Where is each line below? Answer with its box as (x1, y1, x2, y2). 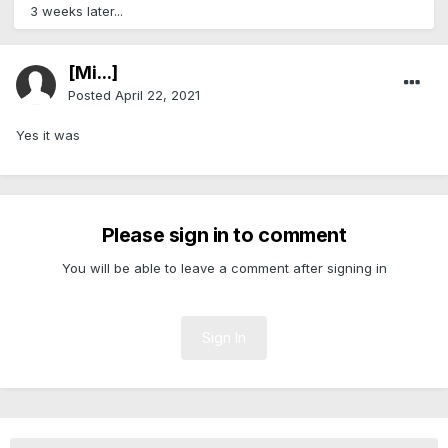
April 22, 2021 (115, 87, 200, 104)
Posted (68, 87, 115, 104)
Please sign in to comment (101, 223, 347, 248)
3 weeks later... (30, 3, 123, 20)
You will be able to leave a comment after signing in (61, 260, 387, 277)
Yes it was (16, 127, 80, 144)
